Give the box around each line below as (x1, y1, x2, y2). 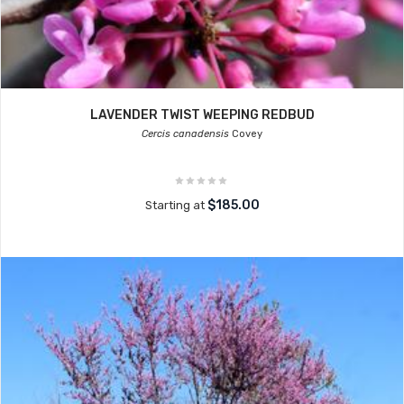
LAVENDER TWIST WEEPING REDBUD (89, 107, 315, 123)
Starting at (144, 198, 207, 212)
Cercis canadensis (142, 128, 229, 140)
